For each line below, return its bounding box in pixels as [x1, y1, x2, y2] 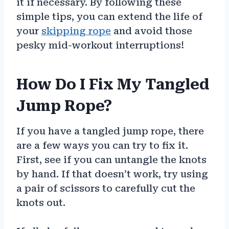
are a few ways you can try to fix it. [16, 140, 188, 151]
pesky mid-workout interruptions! [16, 39, 184, 51]
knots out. [16, 197, 65, 208]
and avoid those [111, 25, 192, 36]
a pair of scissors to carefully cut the [16, 182, 195, 194]
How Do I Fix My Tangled [16, 76, 210, 93]
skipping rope [41, 25, 111, 36]
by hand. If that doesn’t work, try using [16, 168, 208, 179]
